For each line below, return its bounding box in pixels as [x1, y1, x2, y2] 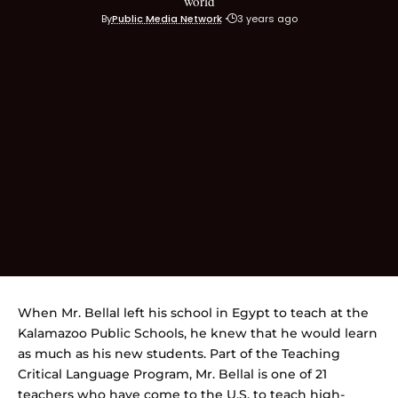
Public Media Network [111, 11, 222, 26]
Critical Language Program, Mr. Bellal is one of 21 [18, 365, 327, 382]
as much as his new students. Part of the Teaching [18, 345, 340, 362]
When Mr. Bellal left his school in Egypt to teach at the [18, 304, 369, 321]
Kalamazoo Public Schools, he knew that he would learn [18, 324, 378, 341]
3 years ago [236, 11, 298, 26]
